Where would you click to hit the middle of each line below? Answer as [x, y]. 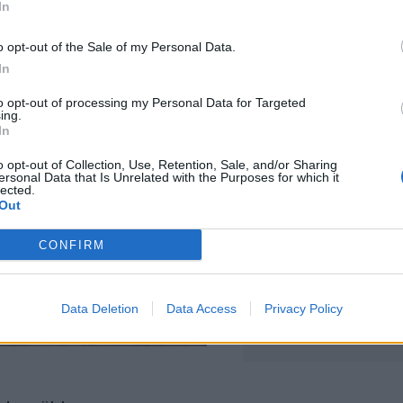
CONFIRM [72, 245]
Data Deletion [99, 309]
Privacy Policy [303, 309]
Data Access [201, 309]
